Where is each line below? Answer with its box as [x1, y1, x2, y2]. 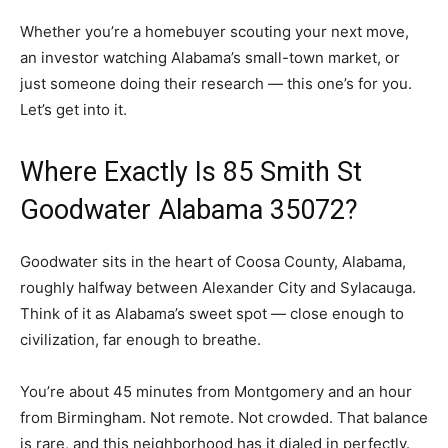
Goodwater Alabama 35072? [20, 194, 358, 227]
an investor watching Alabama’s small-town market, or [20, 48, 400, 68]
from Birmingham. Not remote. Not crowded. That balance [20, 408, 428, 428]
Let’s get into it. [20, 100, 127, 120]
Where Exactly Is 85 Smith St [20, 156, 362, 189]
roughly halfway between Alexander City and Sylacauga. [20, 278, 416, 298]
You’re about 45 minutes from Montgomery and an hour [20, 382, 412, 402]
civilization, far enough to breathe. [20, 330, 261, 350]
